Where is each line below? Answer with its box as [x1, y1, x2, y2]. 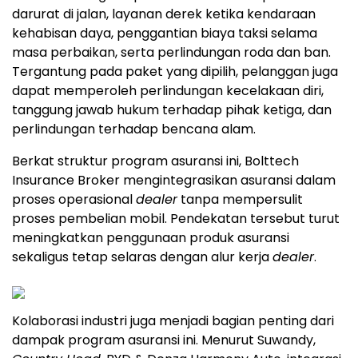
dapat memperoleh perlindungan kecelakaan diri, [12, 82, 324, 101]
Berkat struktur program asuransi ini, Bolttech [12, 152, 299, 171]
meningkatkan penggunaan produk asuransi [12, 229, 289, 248]
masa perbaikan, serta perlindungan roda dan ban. [12, 43, 331, 62]
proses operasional [12, 190, 136, 209]
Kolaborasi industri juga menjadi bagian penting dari [12, 312, 334, 331]
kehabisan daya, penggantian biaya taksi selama [12, 24, 317, 43]
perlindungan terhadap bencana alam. [12, 120, 256, 139]
